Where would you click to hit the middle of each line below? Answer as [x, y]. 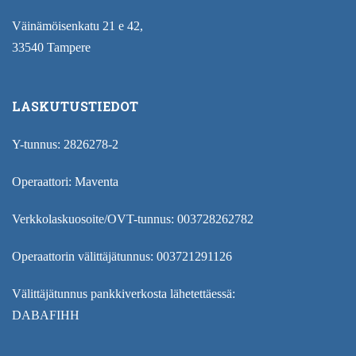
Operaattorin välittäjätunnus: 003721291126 [122, 256]
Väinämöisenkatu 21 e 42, [77, 25]
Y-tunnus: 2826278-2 [65, 144]
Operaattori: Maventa [65, 181]
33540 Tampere [51, 47]
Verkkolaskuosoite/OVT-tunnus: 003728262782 [133, 219]
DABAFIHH [46, 315]
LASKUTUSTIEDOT [75, 106]
